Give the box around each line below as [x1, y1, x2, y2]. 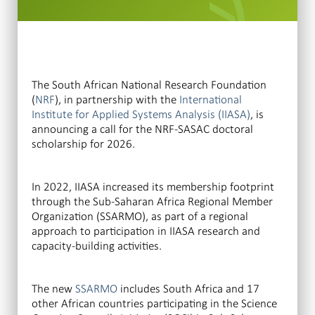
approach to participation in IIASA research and [32, 224, 260, 239]
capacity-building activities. [32, 238, 162, 254]
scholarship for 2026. [32, 136, 135, 152]
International [179, 92, 242, 108]
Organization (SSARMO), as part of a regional [32, 209, 248, 224]
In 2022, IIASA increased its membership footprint [32, 179, 274, 195]
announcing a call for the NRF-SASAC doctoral [32, 122, 253, 137]
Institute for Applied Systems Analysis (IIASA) [32, 107, 250, 122]
